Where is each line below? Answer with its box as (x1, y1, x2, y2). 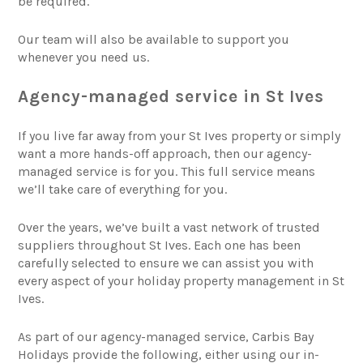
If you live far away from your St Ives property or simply (18, 128, 341, 144)
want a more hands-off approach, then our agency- (18, 146, 313, 162)
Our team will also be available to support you (18, 32, 290, 48)
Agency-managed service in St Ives (18, 87, 325, 107)
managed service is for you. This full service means (18, 164, 316, 180)
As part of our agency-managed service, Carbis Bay (18, 329, 314, 345)
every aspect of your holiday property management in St (18, 273, 345, 289)
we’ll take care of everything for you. (18, 181, 228, 198)
